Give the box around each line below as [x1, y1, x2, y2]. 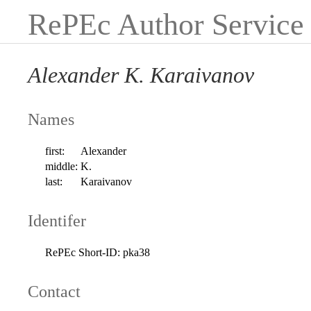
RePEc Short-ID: [45, 246, 121, 258]
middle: [45, 160, 78, 172]
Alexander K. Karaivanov [28, 62, 254, 88]
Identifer [28, 211, 86, 230]
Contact [28, 282, 81, 301]
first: [45, 144, 65, 157]
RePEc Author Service [28, 8, 304, 42]
